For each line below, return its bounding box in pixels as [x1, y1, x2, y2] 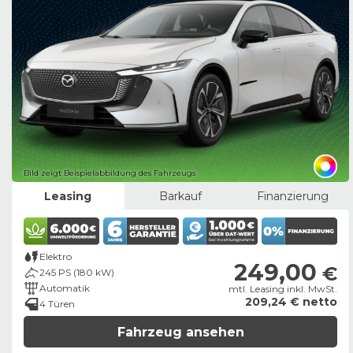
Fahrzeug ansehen [117, 324, 244, 340]
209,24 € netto [245, 295, 337, 310]
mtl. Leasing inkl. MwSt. [229, 283, 337, 295]
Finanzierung [257, 188, 329, 203]
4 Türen [39, 298, 75, 310]
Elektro [39, 251, 72, 263]
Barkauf [158, 188, 202, 203]
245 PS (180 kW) [39, 266, 114, 279]
